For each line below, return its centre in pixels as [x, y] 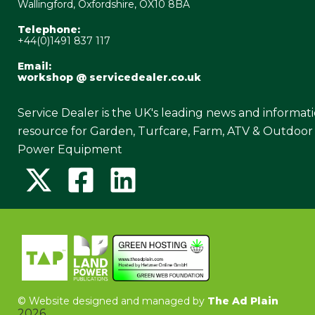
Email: [34, 66]
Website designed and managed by [116, 301]
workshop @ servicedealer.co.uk [109, 77]
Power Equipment [70, 149]
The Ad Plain [243, 301]
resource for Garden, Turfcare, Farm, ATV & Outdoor [165, 131]
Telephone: [49, 29]
